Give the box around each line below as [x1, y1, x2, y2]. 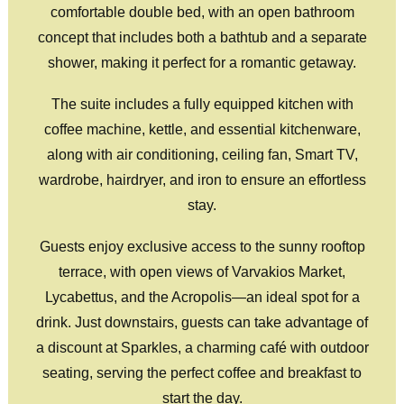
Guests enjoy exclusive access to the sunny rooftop [39, 239, 365, 254]
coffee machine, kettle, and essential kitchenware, [43, 122, 361, 137]
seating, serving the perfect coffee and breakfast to [42, 365, 362, 381]
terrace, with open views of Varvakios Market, [59, 264, 345, 280]
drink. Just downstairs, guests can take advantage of [36, 315, 368, 330]
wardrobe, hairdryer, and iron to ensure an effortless [38, 172, 366, 188]
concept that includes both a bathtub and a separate [37, 30, 367, 45]
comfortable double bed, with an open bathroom [50, 5, 354, 20]
